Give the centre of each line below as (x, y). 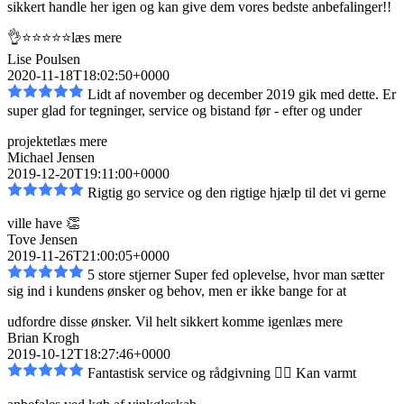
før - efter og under (308, 111)
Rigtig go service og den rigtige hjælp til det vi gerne (237, 193)
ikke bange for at (298, 291)
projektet (32, 142)
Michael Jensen (51, 158)
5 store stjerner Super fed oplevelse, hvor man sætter (236, 275)
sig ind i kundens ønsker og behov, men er (129, 291)
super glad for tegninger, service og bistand (131, 111)
